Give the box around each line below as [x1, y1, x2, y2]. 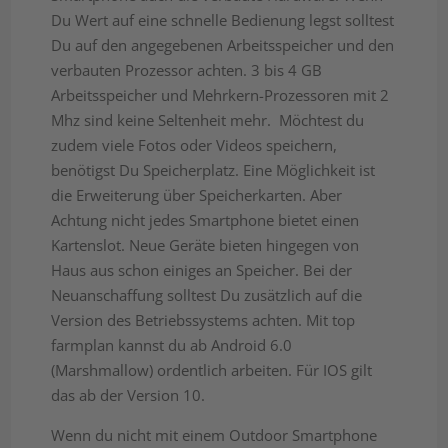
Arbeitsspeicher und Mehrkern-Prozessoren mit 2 [51, 85, 390, 106]
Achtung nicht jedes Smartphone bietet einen [51, 210, 360, 231]
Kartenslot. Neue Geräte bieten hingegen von [51, 235, 360, 256]
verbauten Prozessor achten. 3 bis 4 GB [51, 60, 323, 81]
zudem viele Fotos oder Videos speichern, [51, 135, 338, 156]
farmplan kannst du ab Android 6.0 [51, 335, 293, 356]
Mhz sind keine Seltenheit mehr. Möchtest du [51, 110, 365, 131]
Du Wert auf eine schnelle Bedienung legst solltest [51, 10, 395, 31]
